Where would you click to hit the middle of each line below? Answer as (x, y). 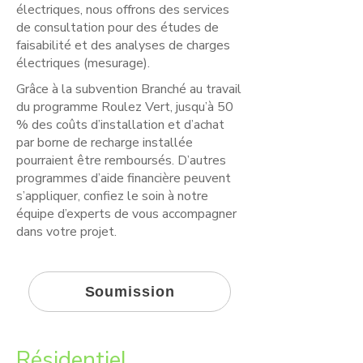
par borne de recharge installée (105, 143)
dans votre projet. (66, 232)
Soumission (130, 291)
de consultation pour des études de (117, 28)
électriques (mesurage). (83, 63)
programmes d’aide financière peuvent (124, 178)
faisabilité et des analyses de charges (123, 45)
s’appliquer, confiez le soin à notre (112, 196)
